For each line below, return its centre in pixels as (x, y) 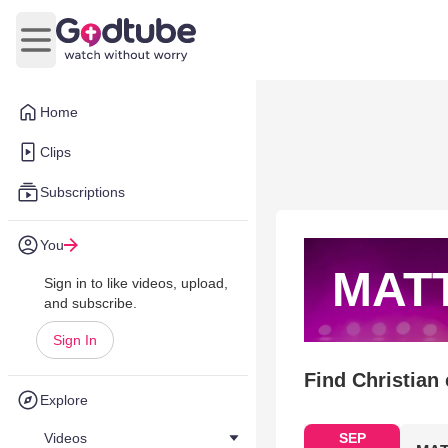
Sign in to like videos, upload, (136, 283)
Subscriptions (82, 192)
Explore (64, 400)
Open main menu (95, 50)
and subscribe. (90, 303)
